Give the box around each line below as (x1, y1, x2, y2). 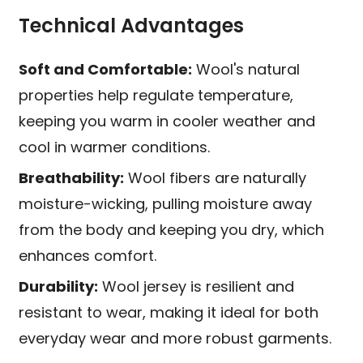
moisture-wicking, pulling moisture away (19, 194, 313, 215)
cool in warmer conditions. (19, 137, 211, 158)
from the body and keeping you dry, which (19, 220, 325, 241)
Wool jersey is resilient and (98, 276, 295, 297)
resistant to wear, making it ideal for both (19, 302, 319, 323)
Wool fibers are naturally (124, 168, 307, 189)
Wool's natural (192, 59, 301, 80)
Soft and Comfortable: (19, 59, 193, 80)
